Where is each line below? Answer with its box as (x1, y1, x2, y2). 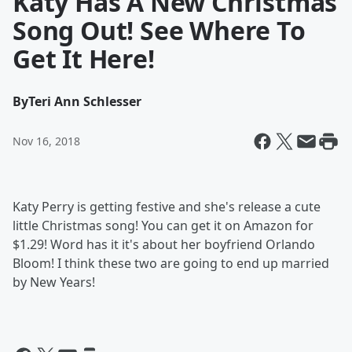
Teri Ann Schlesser (28, 93, 141, 110)
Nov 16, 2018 (13, 134, 80, 148)
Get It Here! (13, 42, 155, 75)
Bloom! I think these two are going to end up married (13, 255, 329, 272)
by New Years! (13, 273, 98, 291)
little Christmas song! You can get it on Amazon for (13, 217, 313, 234)
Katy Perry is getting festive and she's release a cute (13, 198, 321, 215)
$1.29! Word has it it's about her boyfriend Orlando (13, 236, 315, 253)
